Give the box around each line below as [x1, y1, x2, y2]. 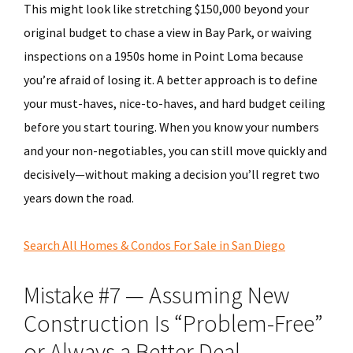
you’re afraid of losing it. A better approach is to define [24, 72, 318, 87]
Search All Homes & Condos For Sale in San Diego [24, 237, 285, 253]
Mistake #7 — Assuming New [24, 280, 290, 310]
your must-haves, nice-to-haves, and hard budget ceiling [24, 95, 325, 111]
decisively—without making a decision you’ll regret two [24, 166, 320, 182]
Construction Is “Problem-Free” [24, 308, 323, 338]
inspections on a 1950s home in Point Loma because [24, 48, 303, 64]
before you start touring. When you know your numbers [24, 119, 319, 135]
